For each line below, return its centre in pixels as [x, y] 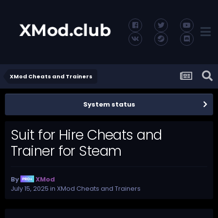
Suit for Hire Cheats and [86, 135]
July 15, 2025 [30, 188]
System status [109, 105]
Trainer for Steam [66, 151]
